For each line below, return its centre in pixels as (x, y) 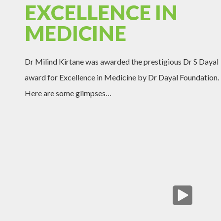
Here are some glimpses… (68, 93)
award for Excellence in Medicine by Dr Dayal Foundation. (122, 77)
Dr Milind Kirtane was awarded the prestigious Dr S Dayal (122, 62)
